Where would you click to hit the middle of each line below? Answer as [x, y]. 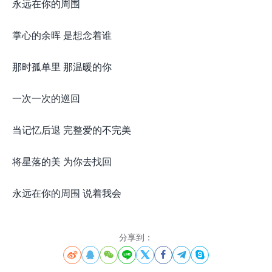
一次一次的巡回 [46, 98]
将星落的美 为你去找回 [62, 161]
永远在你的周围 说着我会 [67, 193]
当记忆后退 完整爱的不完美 [72, 130]
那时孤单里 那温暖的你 [62, 66]
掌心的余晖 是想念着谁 [62, 35]
